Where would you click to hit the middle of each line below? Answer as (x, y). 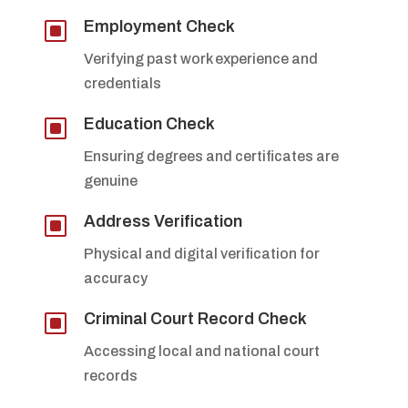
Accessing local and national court (201, 351)
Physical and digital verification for (201, 253)
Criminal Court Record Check (195, 318)
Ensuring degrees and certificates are (211, 156)
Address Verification (163, 221)
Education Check (149, 123)
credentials (122, 83)
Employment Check (159, 26)
